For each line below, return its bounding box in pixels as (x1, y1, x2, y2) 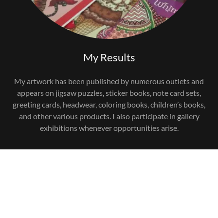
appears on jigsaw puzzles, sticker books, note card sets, (17, 88, 201, 97)
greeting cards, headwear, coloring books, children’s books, (13, 100, 205, 109)
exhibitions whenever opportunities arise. (39, 123, 179, 132)
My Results (83, 51, 135, 64)
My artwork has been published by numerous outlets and (14, 76, 204, 86)
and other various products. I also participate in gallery (18, 111, 200, 121)
